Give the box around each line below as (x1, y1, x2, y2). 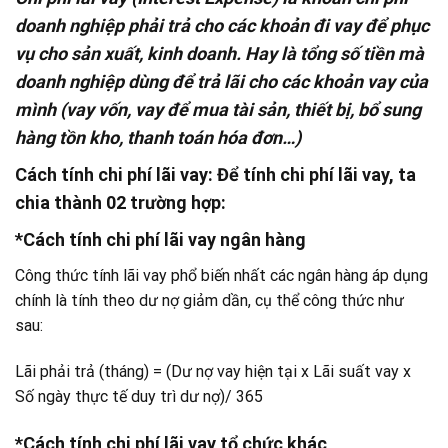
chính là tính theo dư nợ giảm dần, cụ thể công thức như (15, 291, 404, 311)
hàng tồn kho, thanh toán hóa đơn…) (15, 127, 301, 149)
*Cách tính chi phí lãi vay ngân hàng (15, 229, 306, 251)
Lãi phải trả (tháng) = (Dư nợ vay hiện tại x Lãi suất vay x (15, 362, 411, 382)
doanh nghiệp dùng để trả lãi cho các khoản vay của (15, 71, 428, 93)
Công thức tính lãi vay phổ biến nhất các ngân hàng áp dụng (15, 266, 428, 286)
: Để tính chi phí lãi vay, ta (208, 164, 416, 186)
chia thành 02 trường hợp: (15, 192, 226, 214)
